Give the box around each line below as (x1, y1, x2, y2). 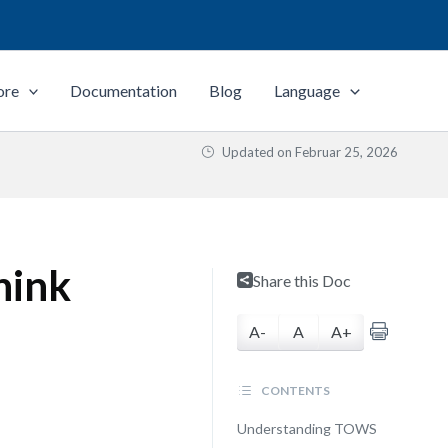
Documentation (70, 81, 178, 100)
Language (274, 81, 341, 100)
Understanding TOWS (236, 420, 377, 437)
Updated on (219, 144, 295, 160)
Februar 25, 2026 (295, 144, 398, 160)
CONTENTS (258, 383, 330, 398)
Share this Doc (252, 271, 351, 290)
